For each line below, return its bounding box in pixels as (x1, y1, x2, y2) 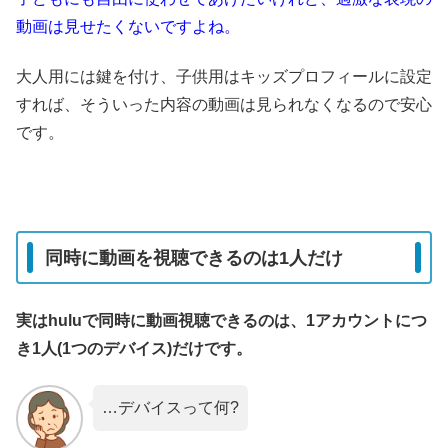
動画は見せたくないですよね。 (16, 17, 240, 35)
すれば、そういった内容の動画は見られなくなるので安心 (16, 96, 432, 114)
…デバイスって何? (101, 399, 239, 417)
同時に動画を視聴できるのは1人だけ (45, 247, 343, 268)
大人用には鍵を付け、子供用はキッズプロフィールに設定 (16, 68, 432, 86)
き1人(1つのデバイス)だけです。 (16, 339, 252, 357)
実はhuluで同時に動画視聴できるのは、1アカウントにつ (16, 311, 427, 329)
